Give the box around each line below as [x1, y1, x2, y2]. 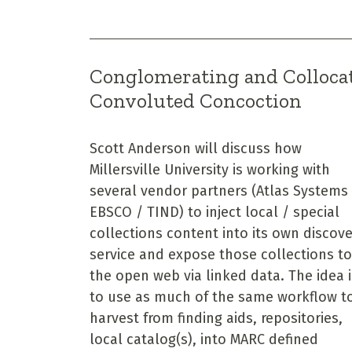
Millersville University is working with [90, 160, 330, 178]
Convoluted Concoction [90, 87, 302, 113]
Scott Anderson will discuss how [90, 139, 302, 157]
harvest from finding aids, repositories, [90, 309, 343, 327]
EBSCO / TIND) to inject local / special [90, 203, 339, 221]
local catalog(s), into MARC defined [90, 330, 318, 348]
